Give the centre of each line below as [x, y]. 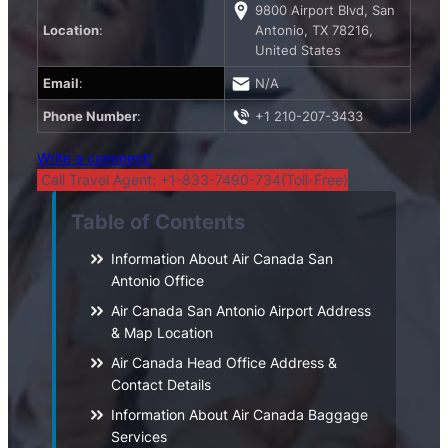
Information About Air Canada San [222, 259]
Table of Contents [158, 222]
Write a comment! [94, 158]
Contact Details [161, 385]
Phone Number [90, 116]
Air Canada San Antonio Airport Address [241, 311]
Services [139, 437]
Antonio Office [157, 281]
